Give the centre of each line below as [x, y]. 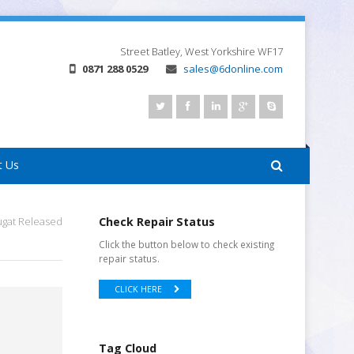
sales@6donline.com [233, 69]
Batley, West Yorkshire [203, 51]
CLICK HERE [139, 289]
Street [135, 51]
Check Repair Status [157, 222]
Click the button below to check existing [187, 244]
